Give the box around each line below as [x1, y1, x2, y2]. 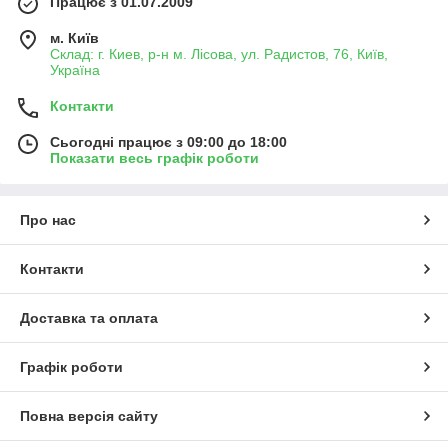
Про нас [20, 211, 76, 228]
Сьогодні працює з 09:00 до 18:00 [50, 133, 287, 150]
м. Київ [50, 29, 99, 46]
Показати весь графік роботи [50, 149, 259, 166]
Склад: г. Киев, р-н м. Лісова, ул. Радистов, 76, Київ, [50, 45, 388, 62]
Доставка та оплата [20, 309, 158, 326]
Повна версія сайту [20, 407, 158, 424]
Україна [50, 61, 100, 78]
